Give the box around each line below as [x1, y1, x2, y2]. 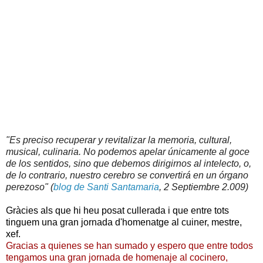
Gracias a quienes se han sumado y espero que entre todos [6, 241, 253, 251]
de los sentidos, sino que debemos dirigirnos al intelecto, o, [6, 159, 251, 169]
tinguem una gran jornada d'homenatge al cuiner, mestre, [6, 217, 242, 228]
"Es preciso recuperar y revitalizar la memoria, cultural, [6, 135, 232, 146]
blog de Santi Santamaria [53, 182, 159, 193]
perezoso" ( [6, 182, 53, 193]
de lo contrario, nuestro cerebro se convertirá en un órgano [6, 170, 248, 181]
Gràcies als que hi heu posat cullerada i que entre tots [6, 205, 229, 216]
